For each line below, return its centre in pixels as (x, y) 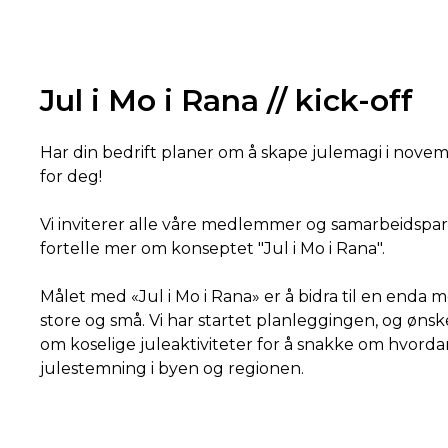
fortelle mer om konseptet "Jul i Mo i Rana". (214, 248)
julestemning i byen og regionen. (174, 368)
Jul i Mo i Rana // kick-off (226, 100)
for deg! (71, 176)
